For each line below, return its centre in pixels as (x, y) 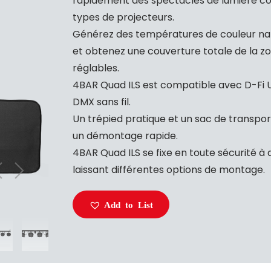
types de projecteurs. (123, 17)
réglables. (96, 68)
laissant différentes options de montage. (169, 169)
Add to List (129, 204)
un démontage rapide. (125, 135)
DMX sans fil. (102, 102)
